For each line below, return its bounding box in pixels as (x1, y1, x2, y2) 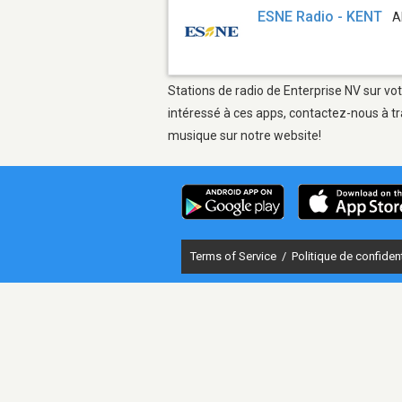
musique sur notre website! (168, 127, 321, 143)
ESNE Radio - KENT (258, 8, 383, 26)
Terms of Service (190, 249, 279, 263)
